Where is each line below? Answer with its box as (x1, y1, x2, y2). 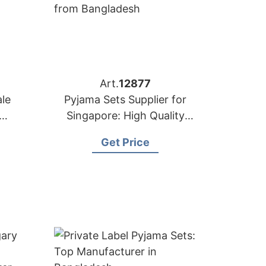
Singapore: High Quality (66, 109, 185, 122)
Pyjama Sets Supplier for (64, 93, 186, 106)
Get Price (101, 136, 150, 148)
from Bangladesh (82, 125, 169, 138)
